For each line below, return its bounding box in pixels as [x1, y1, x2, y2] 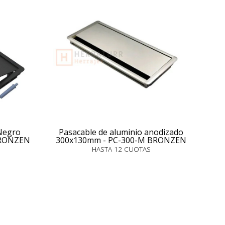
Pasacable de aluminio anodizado [59, 127, 183, 138]
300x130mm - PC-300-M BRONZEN [56, 135, 186, 146]
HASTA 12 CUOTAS [91, 144, 151, 154]
